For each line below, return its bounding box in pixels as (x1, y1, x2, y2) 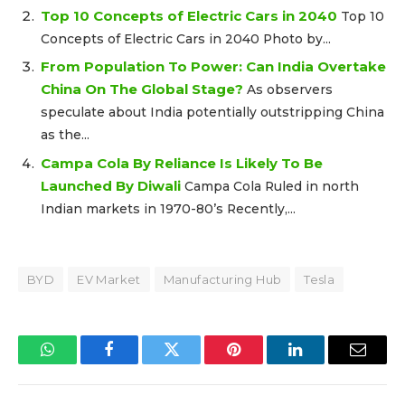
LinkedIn (294, 354, 354, 372)
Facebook (108, 354, 172, 372)
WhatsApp (45, 354, 116, 372)
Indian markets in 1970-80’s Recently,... (41, 201, 296, 216)
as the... (41, 127, 89, 143)
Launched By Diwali (41, 176, 181, 194)
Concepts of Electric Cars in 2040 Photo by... (41, 31, 331, 46)
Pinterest (231, 354, 289, 372)
